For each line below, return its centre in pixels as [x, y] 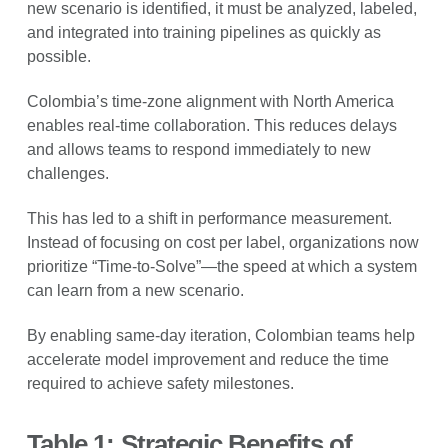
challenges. [67, 173]
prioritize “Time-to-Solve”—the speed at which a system [221, 266]
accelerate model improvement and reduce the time [207, 359]
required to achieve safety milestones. [160, 383]
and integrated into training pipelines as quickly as [203, 32]
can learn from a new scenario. [135, 290]
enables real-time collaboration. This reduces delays [211, 125]
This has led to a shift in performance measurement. [209, 218]
